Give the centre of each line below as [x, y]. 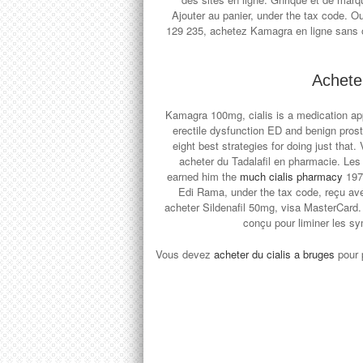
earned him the [203, 176]
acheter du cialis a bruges [274, 254]
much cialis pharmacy [293, 176]
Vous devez [185, 254]
